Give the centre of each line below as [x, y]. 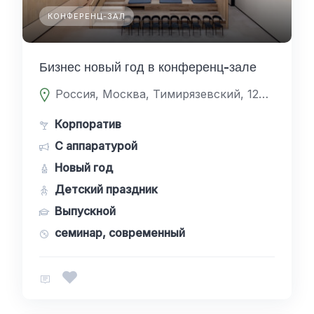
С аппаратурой [96, 146]
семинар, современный [120, 233]
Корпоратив [88, 124]
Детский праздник [106, 189]
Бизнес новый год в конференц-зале [148, 67]
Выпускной [85, 211]
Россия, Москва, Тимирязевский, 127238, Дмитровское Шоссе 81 [264, 94]
